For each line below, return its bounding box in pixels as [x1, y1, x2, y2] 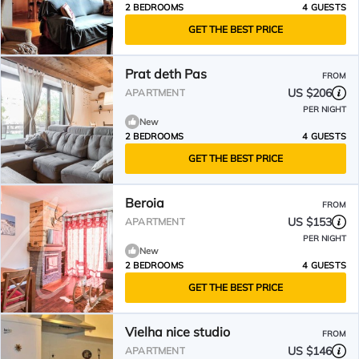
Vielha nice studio [125, 324, 230, 340]
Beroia [125, 195, 164, 211]
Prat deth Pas [125, 66, 207, 82]
